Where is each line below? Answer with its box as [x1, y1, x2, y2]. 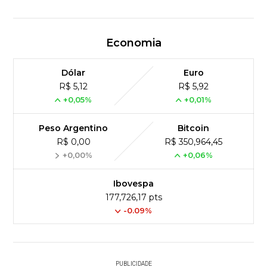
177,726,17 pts [105, 192, 162, 203]
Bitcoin [178, 123, 210, 134]
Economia [105, 36, 162, 50]
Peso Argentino [39, 123, 108, 134]
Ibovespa [113, 178, 154, 190]
